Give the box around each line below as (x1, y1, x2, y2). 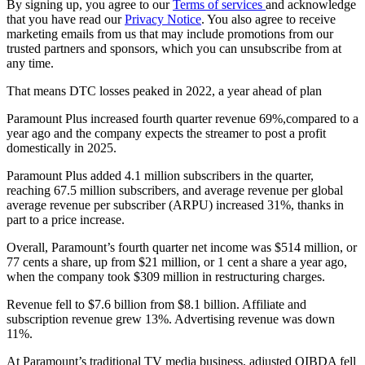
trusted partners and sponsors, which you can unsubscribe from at (7, 41, 341, 55)
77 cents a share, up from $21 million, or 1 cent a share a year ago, (7, 254, 347, 269)
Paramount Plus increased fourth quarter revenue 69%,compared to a (7, 111, 358, 125)
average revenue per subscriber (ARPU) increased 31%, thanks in (7, 197, 344, 212)
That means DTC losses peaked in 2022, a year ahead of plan (7, 83, 322, 98)
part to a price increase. (7, 212, 125, 226)
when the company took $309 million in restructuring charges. (7, 269, 325, 284)
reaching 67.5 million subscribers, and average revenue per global (7, 182, 343, 197)
